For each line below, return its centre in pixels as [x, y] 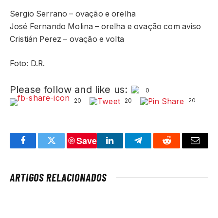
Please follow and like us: [69, 90]
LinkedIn [125, 148]
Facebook [39, 148]
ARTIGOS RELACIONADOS [58, 177]
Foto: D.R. [27, 64]
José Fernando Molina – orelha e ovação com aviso [106, 26]
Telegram [154, 148]
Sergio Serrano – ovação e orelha [73, 14]
